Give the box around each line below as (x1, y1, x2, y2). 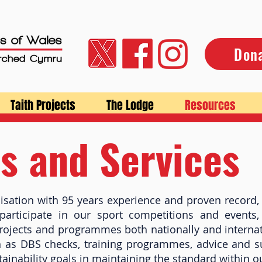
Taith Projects (10, 96, 75, 114)
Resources (184, 96, 236, 114)
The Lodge (106, 96, 154, 114)
